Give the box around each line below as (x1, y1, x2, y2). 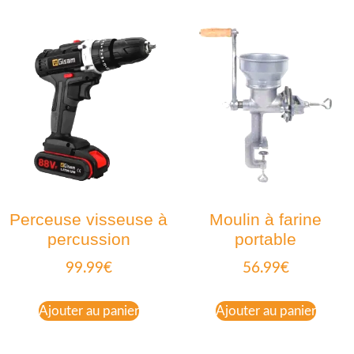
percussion (47, 230, 130, 249)
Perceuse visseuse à (9, 210, 168, 229)
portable (235, 230, 296, 249)
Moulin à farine (209, 210, 322, 229)
